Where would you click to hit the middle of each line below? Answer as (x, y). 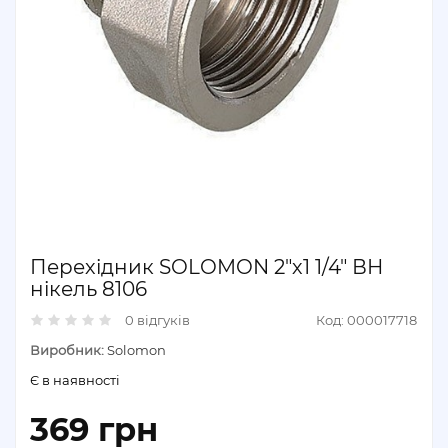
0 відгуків (157, 320)
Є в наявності (75, 380)
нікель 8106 (88, 289)
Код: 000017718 (366, 320)
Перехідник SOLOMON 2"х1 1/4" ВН (206, 267)
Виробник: (67, 350)
